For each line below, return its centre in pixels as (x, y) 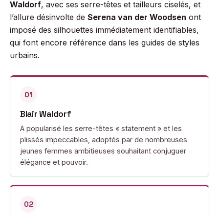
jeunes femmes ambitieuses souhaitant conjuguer (103, 151)
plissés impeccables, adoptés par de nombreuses (104, 140)
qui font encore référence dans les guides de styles (105, 43)
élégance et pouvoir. (54, 162)
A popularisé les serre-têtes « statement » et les (101, 128)
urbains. (25, 55)
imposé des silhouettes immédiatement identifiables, (104, 30)
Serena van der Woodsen (137, 17)
